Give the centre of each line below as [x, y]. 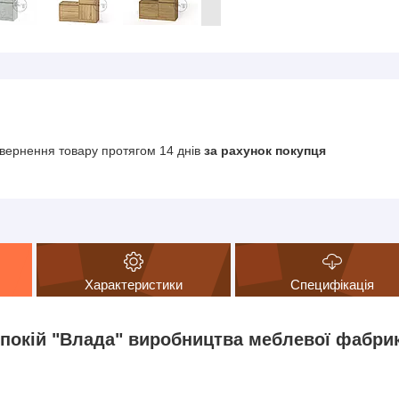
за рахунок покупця [265, 150]
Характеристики [133, 285]
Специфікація [333, 285]
